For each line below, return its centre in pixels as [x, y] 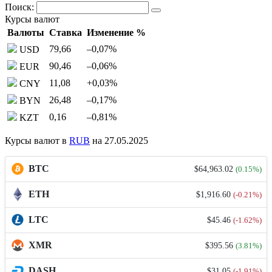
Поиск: [21, 7]
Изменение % [116, 33]
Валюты [26, 33]
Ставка [66, 33]
